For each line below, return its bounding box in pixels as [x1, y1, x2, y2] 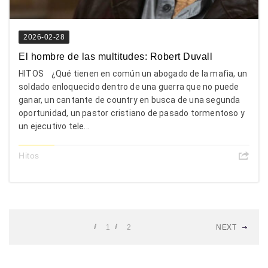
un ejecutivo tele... [19, 121, 90, 131]
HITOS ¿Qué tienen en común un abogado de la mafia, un [19, 68, 248, 78]
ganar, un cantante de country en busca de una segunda [19, 95, 240, 105]
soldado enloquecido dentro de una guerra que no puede [19, 81, 239, 92]
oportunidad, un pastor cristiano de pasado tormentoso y [19, 108, 245, 118]
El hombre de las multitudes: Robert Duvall [19, 51, 212, 62]
